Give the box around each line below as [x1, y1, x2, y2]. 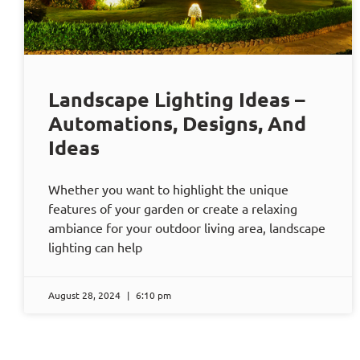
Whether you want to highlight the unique [48, 181, 288, 198]
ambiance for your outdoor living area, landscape [48, 219, 325, 236]
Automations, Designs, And [48, 110, 306, 137]
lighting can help [48, 239, 142, 256]
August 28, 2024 [48, 288, 123, 302]
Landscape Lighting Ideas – [48, 86, 305, 112]
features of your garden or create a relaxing [48, 200, 297, 217]
